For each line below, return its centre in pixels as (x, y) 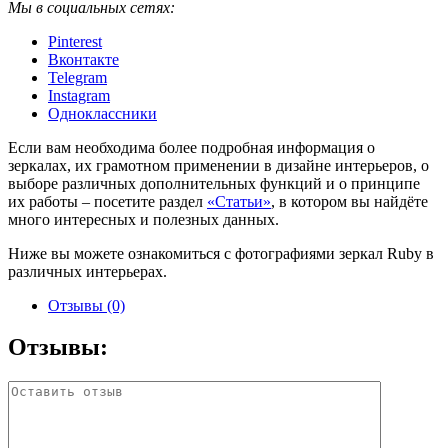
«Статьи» (239, 201)
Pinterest (75, 41)
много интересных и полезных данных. (143, 219)
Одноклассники (102, 113)
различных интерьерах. (87, 271)
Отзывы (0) (86, 305)
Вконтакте (83, 59)
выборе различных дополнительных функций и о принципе (214, 183)
